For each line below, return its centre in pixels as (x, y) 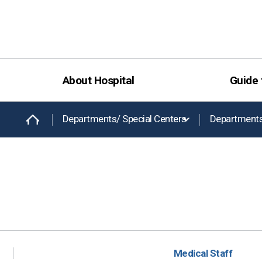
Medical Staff (203, 253)
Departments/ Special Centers (125, 119)
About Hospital (98, 81)
